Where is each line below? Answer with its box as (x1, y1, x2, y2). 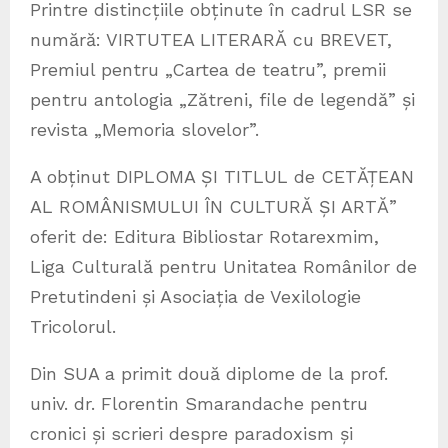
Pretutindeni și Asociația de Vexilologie (30, 286, 361, 308)
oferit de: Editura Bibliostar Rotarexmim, (30, 226, 379, 248)
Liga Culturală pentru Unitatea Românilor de (30, 256, 417, 278)
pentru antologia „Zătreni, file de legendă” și (30, 89, 415, 111)
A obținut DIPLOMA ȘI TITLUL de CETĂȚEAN (30, 166, 414, 188)
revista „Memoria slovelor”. (30, 119, 259, 141)
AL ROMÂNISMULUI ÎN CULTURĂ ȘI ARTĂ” (30, 196, 397, 218)
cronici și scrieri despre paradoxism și (30, 423, 353, 445)
